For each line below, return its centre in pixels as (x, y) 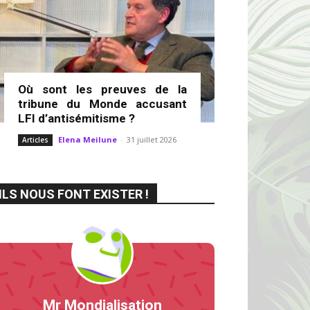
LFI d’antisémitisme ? (76, 118)
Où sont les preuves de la (102, 89)
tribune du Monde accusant (102, 104)
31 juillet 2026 (152, 139)
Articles (35, 140)
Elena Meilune (88, 139)
